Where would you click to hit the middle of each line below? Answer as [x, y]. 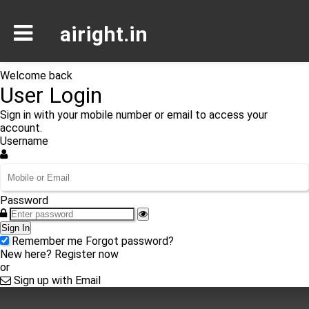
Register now [87, 254]
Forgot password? [130, 241]
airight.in [104, 34]
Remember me [47, 241]
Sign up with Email [56, 280]
